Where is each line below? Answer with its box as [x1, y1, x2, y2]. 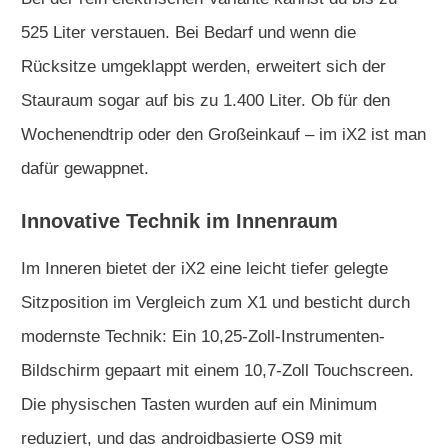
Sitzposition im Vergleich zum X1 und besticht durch [21, 292, 410, 312]
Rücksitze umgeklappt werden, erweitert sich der [21, 56, 386, 76]
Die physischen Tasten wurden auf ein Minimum [21, 394, 377, 414]
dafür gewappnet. [21, 158, 149, 178]
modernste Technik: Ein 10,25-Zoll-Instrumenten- [21, 326, 385, 346]
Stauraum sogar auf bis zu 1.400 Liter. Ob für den [21, 90, 390, 110]
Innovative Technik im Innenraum [21, 209, 338, 232]
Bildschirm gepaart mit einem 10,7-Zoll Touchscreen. [21, 360, 414, 380]
